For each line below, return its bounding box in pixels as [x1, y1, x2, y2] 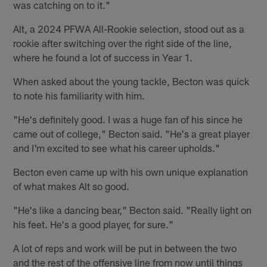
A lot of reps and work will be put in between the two [13, 241, 237, 254]
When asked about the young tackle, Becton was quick [13, 74, 250, 87]
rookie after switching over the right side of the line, [13, 36, 232, 49]
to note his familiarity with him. [13, 89, 145, 101]
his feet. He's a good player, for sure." [13, 218, 174, 230]
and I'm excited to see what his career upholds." [13, 141, 221, 154]
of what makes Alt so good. [13, 179, 130, 192]
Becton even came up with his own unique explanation [13, 165, 249, 178]
